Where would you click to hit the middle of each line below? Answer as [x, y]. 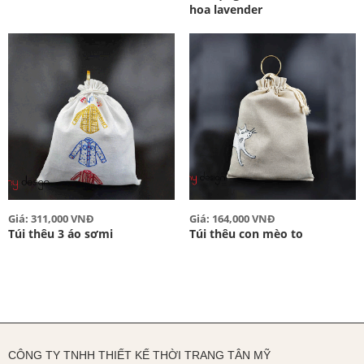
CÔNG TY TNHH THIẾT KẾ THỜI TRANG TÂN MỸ [139, 355]
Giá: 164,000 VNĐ [232, 219]
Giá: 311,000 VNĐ [51, 219]
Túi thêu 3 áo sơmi [61, 234]
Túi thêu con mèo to [246, 234]
